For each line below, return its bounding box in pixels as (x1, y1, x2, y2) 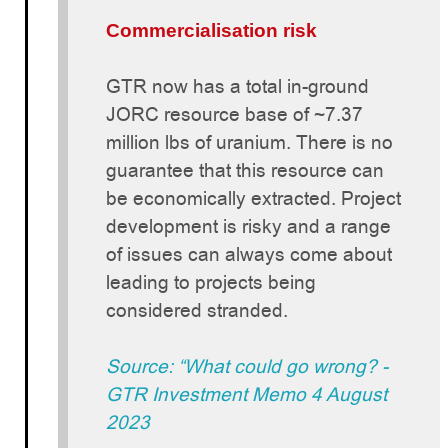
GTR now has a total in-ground (106, 73, 369, 101)
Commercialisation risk (106, 20, 317, 42)
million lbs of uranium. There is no (106, 129, 393, 157)
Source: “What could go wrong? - (106, 353, 388, 381)
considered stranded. (106, 297, 288, 325)
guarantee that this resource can (106, 157, 384, 185)
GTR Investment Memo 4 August (106, 381, 387, 409)
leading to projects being (106, 269, 316, 297)
